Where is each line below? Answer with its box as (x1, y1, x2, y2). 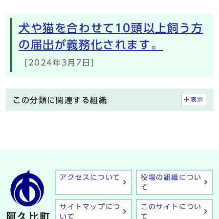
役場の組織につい (141, 174, 202, 181)
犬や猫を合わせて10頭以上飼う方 (19, 22, 203, 34)
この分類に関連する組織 (13, 96, 108, 104)
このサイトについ (141, 203, 202, 210)
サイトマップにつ (60, 203, 121, 210)
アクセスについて (60, 174, 121, 181)
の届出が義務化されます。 (19, 39, 163, 50)
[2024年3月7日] (24, 58, 95, 66)
